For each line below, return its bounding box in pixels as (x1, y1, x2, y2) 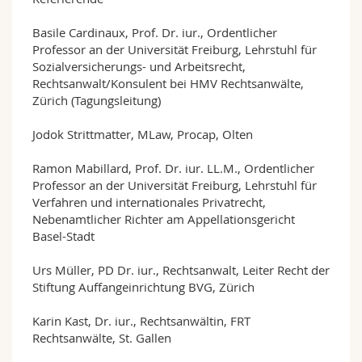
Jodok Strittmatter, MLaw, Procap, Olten (32, 126, 253, 143)
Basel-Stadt (32, 228, 95, 245)
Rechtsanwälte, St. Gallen (32, 330, 171, 347)
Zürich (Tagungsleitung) (32, 92, 161, 109)
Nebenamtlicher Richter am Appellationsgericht (32, 211, 295, 228)
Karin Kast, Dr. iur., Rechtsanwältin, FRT (32, 313, 250, 330)
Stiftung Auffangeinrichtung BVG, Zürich (32, 279, 255, 296)
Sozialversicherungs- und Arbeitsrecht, (32, 58, 246, 75)
